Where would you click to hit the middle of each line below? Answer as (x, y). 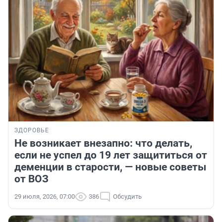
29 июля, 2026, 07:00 (45, 197)
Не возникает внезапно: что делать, (103, 143)
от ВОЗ (31, 179)
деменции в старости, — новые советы (110, 167)
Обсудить (127, 197)
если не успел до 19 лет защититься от (111, 155)
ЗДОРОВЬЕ (32, 131)
